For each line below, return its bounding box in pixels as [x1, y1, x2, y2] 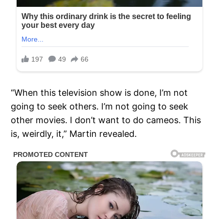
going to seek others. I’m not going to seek [11, 101, 189, 112]
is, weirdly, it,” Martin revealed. [11, 129, 140, 139]
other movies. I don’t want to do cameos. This [11, 115, 201, 126]
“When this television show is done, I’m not [11, 88, 188, 98]
